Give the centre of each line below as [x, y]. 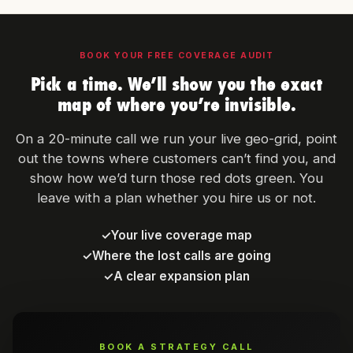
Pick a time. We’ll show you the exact [176, 84]
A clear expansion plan [182, 276]
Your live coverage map [182, 235]
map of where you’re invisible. [176, 105]
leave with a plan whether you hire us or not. [176, 198]
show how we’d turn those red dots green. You [176, 178]
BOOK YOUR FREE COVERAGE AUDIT [176, 56]
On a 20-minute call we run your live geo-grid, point [176, 139]
